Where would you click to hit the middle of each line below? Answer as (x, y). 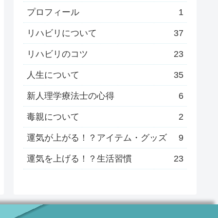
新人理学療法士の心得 (71, 96)
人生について (53, 75)
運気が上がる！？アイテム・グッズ (97, 137)
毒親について (53, 117)
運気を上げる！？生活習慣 (79, 158)
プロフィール (53, 12)
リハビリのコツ (57, 54)
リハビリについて (62, 33)
